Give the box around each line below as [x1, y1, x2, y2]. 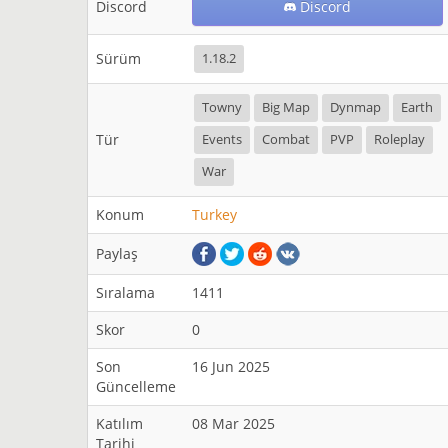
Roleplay [374, 131, 425, 148]
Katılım [96, 414, 143, 433]
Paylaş [96, 244, 138, 263]
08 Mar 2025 [192, 414, 275, 433]
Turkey [192, 205, 237, 224]
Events [202, 131, 242, 148]
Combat [262, 131, 310, 148]
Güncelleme [96, 377, 176, 396]
